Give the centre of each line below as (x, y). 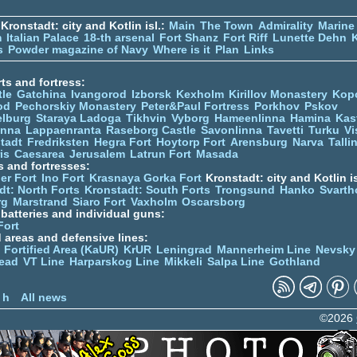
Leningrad (184, 249)
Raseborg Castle (151, 130)
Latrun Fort (161, 154)
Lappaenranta (63, 130)
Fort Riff (245, 37)
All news (44, 297)
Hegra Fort (123, 142)
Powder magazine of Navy (78, 49)
